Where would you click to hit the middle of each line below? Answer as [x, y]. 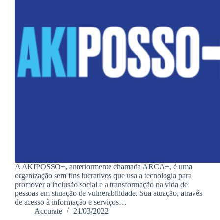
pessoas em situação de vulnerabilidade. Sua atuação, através [109, 193]
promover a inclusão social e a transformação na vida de [101, 184]
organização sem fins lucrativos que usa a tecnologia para [103, 175]
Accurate [48, 211]
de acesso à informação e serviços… [71, 202]
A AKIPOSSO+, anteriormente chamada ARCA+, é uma [103, 166]
